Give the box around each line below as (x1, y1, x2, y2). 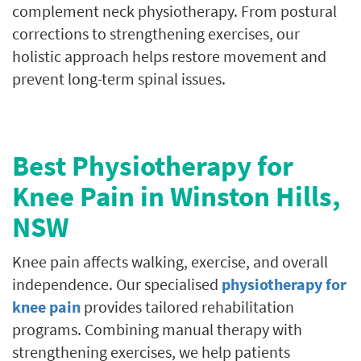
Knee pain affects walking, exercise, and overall (12, 251, 328, 272)
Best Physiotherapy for (12, 148, 293, 184)
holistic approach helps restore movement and (12, 46, 326, 66)
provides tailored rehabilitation (81, 297, 294, 317)
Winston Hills (170, 179, 332, 214)
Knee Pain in (12, 179, 170, 214)
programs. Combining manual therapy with (12, 319, 302, 339)
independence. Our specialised (12, 274, 222, 294)
